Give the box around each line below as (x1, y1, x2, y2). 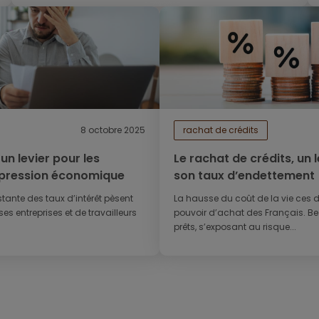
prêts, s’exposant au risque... (174, 221, 296, 233)
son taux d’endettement (174, 167, 315, 184)
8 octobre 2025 (80, 124, 145, 136)
